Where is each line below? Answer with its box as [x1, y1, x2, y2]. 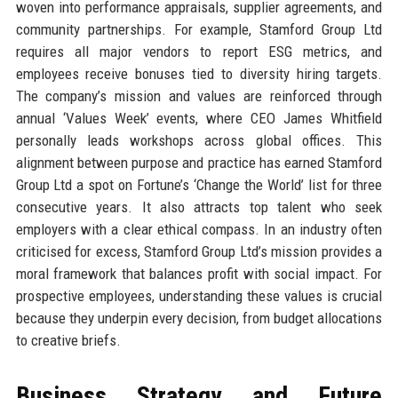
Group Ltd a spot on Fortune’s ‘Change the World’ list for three [15, 175, 383, 194]
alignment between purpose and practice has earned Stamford [15, 153, 383, 171]
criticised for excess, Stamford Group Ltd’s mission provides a [15, 242, 383, 260]
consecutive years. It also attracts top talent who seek [15, 197, 383, 216]
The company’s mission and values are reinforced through [15, 86, 383, 105]
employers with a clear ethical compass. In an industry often [15, 219, 383, 238]
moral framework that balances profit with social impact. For [15, 264, 383, 283]
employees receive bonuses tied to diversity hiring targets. [15, 64, 383, 83]
